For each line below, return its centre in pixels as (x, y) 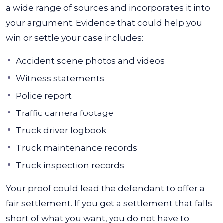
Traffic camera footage (65, 113)
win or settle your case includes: (75, 38)
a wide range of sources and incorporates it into (108, 8)
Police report (44, 96)
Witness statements (60, 78)
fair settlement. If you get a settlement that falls (109, 203)
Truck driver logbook (61, 130)
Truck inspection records (70, 165)
